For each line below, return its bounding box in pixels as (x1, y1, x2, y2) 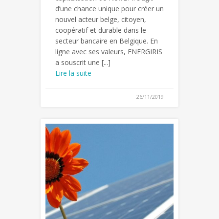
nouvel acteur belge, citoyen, (55, 14, 146, 24)
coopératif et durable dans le (55, 25, 146, 35)
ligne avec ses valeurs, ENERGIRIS (55, 46, 162, 56)
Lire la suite (55, 68, 91, 78)
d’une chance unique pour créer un (55, 3, 164, 13)
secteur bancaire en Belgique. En (55, 36, 158, 45)
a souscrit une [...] (55, 57, 110, 67)
